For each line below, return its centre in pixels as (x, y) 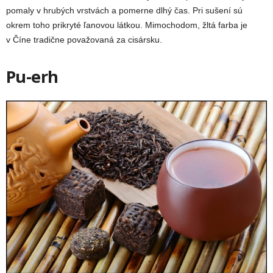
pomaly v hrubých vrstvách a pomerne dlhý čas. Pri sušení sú (124, 10)
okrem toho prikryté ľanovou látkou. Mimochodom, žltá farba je (127, 25)
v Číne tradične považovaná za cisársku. (84, 39)
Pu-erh (32, 76)
